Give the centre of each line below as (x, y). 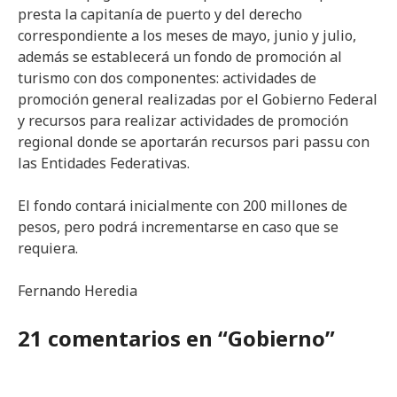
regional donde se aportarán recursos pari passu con (194, 142)
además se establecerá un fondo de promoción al (180, 57)
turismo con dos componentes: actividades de (167, 78)
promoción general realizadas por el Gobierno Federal (198, 99)
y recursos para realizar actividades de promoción (183, 121)
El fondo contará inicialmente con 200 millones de (183, 206)
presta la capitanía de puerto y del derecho (160, 14)
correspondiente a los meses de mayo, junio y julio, (187, 35)
